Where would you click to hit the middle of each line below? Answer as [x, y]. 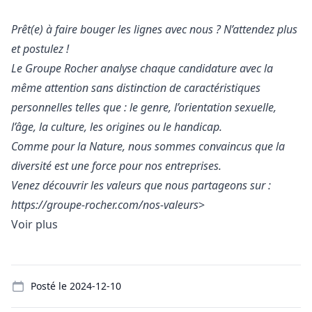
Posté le [50, 286]
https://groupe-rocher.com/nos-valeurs [105, 205]
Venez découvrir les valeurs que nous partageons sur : [141, 185]
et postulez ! [40, 49]
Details [29, 272]
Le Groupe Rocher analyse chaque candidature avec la [142, 68]
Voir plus [34, 224]
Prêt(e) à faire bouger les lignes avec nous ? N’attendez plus [154, 29]
